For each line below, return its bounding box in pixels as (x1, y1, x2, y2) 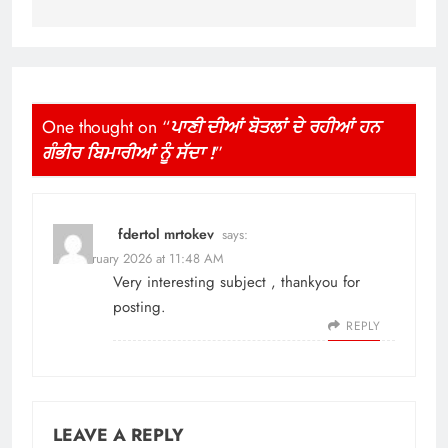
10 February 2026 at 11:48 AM (53, 248, 224, 268)
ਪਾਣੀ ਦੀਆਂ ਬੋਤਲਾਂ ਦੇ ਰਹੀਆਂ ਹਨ (169, 114, 381, 141)
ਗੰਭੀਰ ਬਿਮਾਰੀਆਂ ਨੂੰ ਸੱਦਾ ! (42, 140, 215, 167)
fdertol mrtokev (118, 223, 214, 244)
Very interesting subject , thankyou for (113, 270, 360, 293)
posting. (113, 295, 166, 318)
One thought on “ (42, 114, 170, 141)
